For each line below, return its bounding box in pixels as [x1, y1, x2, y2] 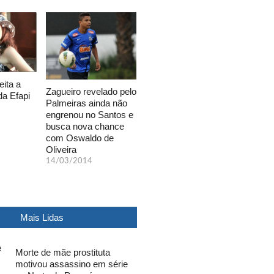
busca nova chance [46, 120, 124, 131]
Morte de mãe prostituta [15, 246, 111, 257]
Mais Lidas [20, 212, 64, 223]
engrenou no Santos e [46, 109, 133, 120]
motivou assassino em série [15, 258, 128, 269]
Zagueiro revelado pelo [46, 86, 136, 97]
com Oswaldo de [46, 132, 114, 143]
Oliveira [46, 144, 76, 155]
